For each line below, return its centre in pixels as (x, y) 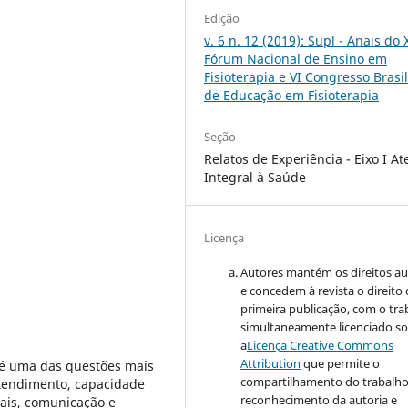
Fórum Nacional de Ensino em (296, 58)
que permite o (341, 364)
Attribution (271, 364)
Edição (222, 18)
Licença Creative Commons (321, 346)
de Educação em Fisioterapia (292, 95)
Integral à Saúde (255, 177)
